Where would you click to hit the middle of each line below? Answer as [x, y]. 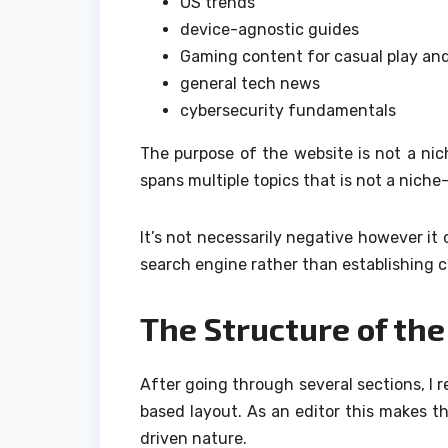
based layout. [191, 411]
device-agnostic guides [269, 29]
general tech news [250, 83]
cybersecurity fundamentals [288, 110]
